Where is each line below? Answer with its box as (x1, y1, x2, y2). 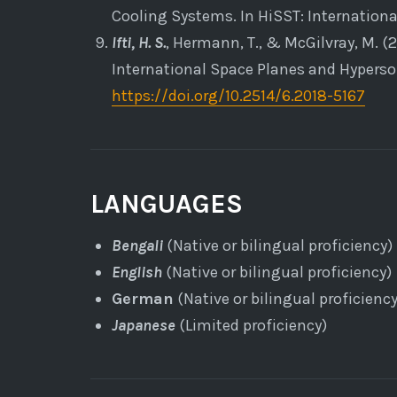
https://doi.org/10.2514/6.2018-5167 (111, 85, 365, 105)
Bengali (111, 235, 163, 255)
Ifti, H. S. (111, 32, 166, 52)
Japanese (111, 315, 175, 335)
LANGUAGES (90, 187, 243, 220)
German (111, 288, 174, 308)
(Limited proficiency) (175, 315, 327, 335)
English (111, 261, 162, 282)
